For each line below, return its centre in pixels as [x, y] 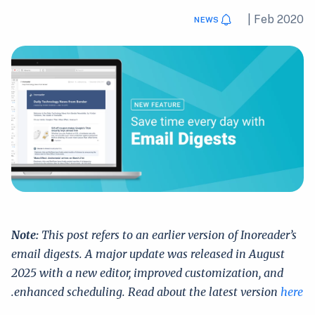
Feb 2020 [279, 19]
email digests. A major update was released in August [148, 254]
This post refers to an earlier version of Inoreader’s [168, 235]
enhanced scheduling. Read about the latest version [147, 292]
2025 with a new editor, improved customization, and [147, 273]
